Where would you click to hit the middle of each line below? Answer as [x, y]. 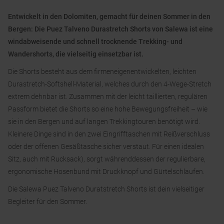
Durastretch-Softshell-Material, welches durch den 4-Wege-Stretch [110, 84]
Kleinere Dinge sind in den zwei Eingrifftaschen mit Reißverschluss [109, 134]
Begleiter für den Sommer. [47, 202]
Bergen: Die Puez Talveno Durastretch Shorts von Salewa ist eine [110, 29]
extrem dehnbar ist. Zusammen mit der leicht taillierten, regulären [108, 97]
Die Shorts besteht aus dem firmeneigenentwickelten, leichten [102, 72]
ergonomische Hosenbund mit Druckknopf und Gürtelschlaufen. [106, 172]
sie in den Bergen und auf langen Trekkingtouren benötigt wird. [104, 122]
